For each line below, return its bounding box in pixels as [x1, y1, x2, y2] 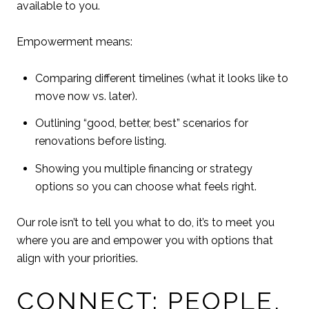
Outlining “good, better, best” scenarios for [34, 117, 248, 130]
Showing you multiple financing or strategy [34, 161, 252, 175]
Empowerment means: [17, 35, 132, 49]
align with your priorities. [17, 252, 138, 266]
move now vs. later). [34, 90, 137, 103]
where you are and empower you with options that [17, 234, 273, 248]
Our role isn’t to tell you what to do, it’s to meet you [17, 216, 275, 230]
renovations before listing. [34, 134, 166, 148]
